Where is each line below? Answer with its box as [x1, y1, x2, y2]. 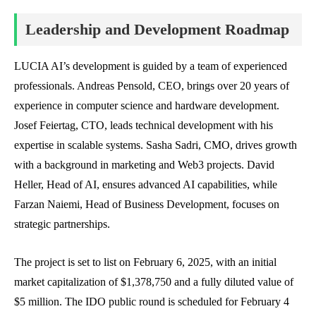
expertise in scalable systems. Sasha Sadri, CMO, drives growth [14, 138, 297, 151]
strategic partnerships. [14, 217, 110, 230]
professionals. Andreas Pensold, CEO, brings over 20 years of [14, 79, 289, 92]
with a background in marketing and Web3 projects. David [14, 158, 274, 171]
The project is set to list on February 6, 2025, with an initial [14, 255, 276, 268]
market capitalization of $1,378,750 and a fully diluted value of [14, 275, 293, 288]
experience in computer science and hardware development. [14, 99, 279, 111]
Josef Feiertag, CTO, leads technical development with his [14, 119, 273, 131]
